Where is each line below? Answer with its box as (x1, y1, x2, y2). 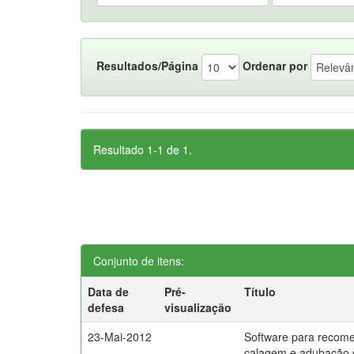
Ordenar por (243, 57, 307, 73)
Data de (88, 284, 130, 299)
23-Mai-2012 (88, 329, 153, 345)
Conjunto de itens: (93, 253, 184, 269)
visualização (164, 299, 232, 315)
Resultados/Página (96, 57, 198, 73)
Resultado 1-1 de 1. (93, 141, 192, 157)
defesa (88, 299, 125, 315)
